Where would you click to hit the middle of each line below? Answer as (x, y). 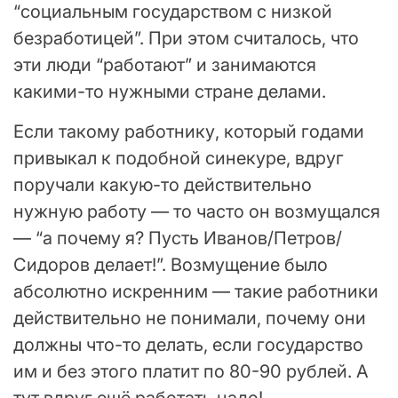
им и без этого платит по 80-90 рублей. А (191, 371)
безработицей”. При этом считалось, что (186, 38)
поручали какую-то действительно (163, 184)
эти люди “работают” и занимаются (165, 64)
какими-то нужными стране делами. (170, 91)
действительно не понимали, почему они (190, 318)
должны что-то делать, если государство (188, 344)
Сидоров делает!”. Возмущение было (171, 264)
